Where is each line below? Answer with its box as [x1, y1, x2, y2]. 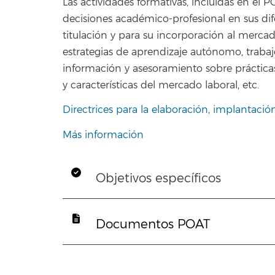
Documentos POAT [96, 216, 210, 232]
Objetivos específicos [96, 170, 221, 186]
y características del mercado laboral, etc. [63, 79, 259, 91]
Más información [63, 128, 144, 141]
